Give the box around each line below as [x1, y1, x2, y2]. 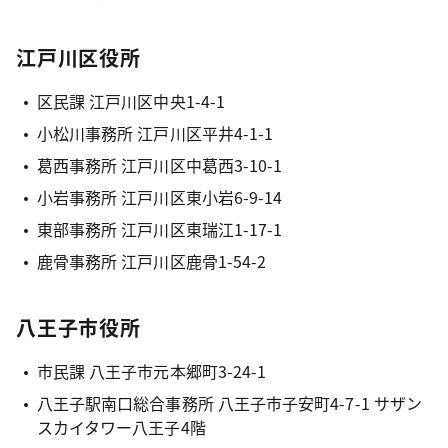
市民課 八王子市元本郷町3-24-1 [36, 359, 267, 383]
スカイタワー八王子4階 [36, 415, 206, 439]
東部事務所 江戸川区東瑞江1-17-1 [36, 217, 283, 241]
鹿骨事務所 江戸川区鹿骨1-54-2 [36, 249, 267, 273]
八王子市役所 [16, 313, 141, 342]
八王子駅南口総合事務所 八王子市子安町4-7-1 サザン [36, 391, 423, 415]
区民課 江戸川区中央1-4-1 [36, 89, 225, 113]
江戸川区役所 [16, 43, 141, 72]
